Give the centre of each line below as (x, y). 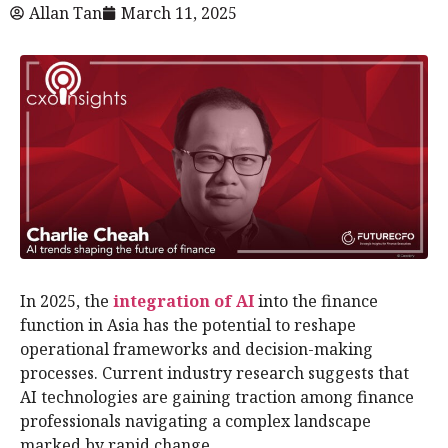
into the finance (316, 300)
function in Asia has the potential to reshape (188, 324)
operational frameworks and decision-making (196, 348)
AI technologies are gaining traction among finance (217, 396)
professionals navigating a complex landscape (195, 420)
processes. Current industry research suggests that (214, 372)
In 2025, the (66, 300)
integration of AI (183, 300)
